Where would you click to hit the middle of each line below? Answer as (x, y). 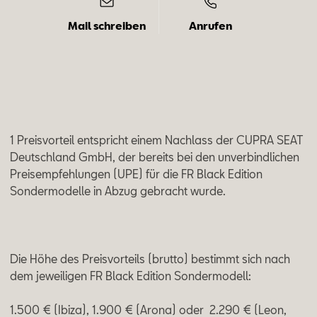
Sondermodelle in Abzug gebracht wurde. (118, 191)
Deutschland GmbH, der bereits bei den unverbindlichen (155, 157)
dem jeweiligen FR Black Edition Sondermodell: (131, 276)
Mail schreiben (106, 25)
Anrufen (210, 25)
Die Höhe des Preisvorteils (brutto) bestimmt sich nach (150, 259)
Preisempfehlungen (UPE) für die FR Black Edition (137, 174)
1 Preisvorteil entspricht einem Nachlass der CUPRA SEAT (157, 140)
